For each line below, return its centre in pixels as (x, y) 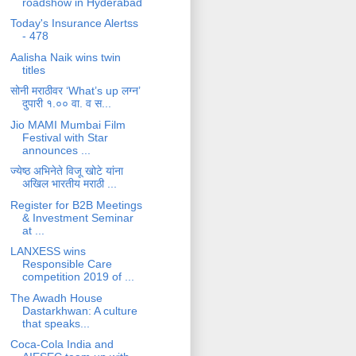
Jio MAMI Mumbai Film (68, 124)
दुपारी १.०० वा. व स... (66, 104)
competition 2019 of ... (78, 277)
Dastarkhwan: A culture (79, 310)
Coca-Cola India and (62, 344)
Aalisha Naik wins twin (65, 57)
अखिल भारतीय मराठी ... (69, 184)
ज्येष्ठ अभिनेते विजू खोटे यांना (66, 171)
